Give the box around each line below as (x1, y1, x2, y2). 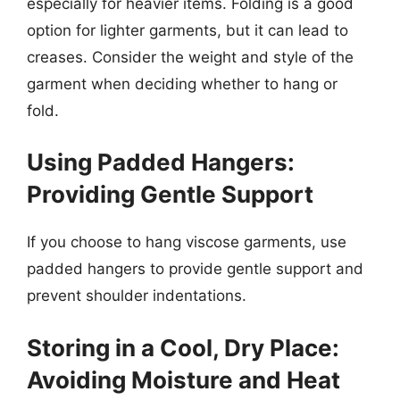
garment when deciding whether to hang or (27, 74, 337, 93)
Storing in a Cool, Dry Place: (27, 333, 339, 362)
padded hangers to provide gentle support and (27, 260, 363, 278)
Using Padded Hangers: (27, 148, 295, 176)
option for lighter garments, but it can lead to (27, 21, 348, 39)
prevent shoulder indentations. (27, 287, 246, 304)
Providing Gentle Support (27, 180, 313, 208)
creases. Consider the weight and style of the (27, 47, 354, 66)
